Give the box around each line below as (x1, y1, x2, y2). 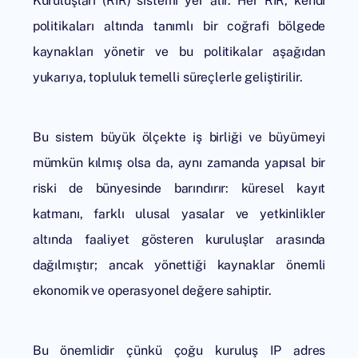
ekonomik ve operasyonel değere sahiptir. (32, 282, 272, 299)
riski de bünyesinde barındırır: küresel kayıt (32, 180, 326, 197)
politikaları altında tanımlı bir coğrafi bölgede (32, 18, 326, 34)
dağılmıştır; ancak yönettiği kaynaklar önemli (32, 257, 326, 273)
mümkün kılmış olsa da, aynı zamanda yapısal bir (32, 154, 326, 171)
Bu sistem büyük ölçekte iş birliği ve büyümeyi (32, 129, 326, 145)
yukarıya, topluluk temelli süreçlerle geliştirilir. (32, 69, 303, 86)
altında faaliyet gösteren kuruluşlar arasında (32, 231, 326, 248)
